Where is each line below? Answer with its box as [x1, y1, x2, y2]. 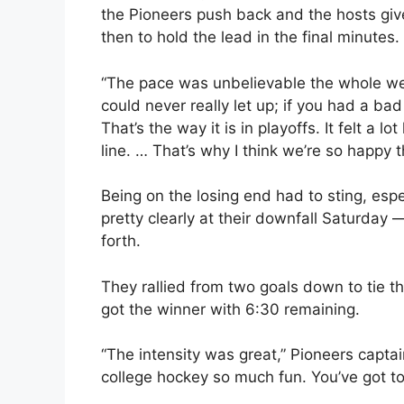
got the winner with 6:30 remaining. [101, 299, 360, 318]
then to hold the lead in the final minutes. [101, 28, 399, 47]
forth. [101, 232, 141, 251]
